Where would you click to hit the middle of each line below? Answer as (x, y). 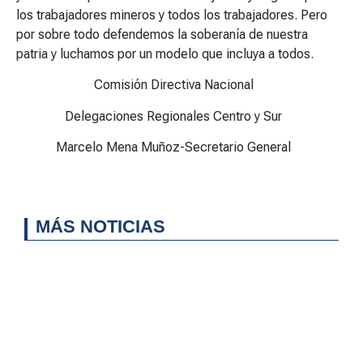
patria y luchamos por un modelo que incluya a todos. (165, 53)
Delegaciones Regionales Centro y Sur (173, 116)
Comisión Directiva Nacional (173, 85)
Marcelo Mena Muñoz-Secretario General (173, 147)
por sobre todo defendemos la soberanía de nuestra (162, 34)
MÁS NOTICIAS (100, 226)
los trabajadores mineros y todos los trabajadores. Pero (172, 15)
